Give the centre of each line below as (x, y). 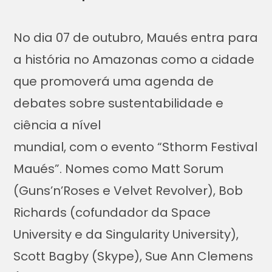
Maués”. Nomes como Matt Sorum (119, 169)
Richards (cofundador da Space (112, 213)
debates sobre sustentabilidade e (119, 104)
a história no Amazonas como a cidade (134, 60)
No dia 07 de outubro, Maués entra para (136, 38)
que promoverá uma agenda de (114, 82)
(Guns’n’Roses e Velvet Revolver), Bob (128, 191)
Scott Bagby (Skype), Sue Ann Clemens (134, 257)
